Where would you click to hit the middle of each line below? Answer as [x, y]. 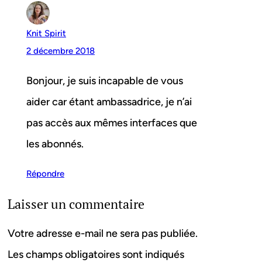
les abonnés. [55, 144]
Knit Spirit [46, 34]
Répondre [45, 174]
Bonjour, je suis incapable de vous [105, 81]
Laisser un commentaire [76, 204]
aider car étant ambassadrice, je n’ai [109, 102]
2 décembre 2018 [61, 51]
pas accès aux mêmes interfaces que [112, 123]
